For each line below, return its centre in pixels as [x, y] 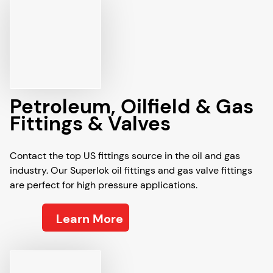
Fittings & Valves [90, 123]
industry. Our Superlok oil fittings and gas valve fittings [131, 170]
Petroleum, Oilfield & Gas [132, 106]
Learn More [90, 219]
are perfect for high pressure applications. [104, 185]
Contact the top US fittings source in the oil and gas [125, 156]
